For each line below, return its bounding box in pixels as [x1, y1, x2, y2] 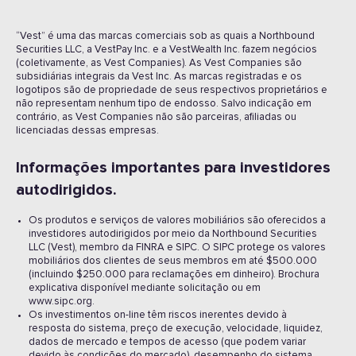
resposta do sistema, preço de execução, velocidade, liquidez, [29, 323, 323, 334]
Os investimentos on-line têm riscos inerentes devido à [29, 310, 287, 320]
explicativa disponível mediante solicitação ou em [29, 283, 261, 293]
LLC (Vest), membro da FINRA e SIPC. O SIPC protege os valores [29, 242, 326, 253]
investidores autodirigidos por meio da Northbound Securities [29, 229, 317, 239]
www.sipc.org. [29, 296, 95, 307]
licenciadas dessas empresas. [16, 126, 159, 136]
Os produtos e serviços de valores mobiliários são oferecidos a [29, 215, 326, 226]
